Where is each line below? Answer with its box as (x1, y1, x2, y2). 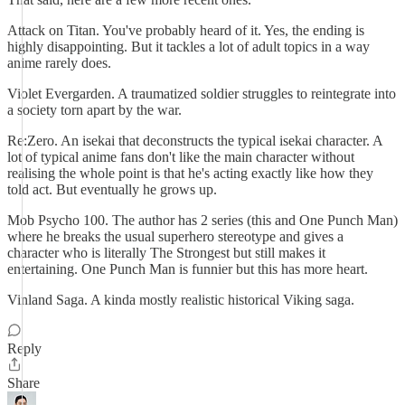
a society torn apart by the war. (7, 102, 182, 118)
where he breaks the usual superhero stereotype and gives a (7, 229, 344, 244)
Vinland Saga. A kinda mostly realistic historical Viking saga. (7, 292, 354, 307)
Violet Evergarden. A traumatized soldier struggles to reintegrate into (7, 86, 396, 101)
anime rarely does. (7, 55, 111, 71)
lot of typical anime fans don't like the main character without (7, 149, 354, 165)
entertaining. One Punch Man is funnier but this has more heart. (7, 261, 368, 277)
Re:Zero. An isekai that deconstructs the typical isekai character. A (7, 133, 382, 148)
